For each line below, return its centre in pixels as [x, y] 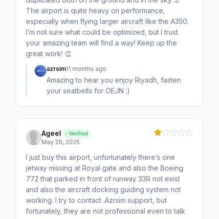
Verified [78, 133]
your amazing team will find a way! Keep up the [101, 43]
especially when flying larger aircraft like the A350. [107, 22]
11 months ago [86, 69]
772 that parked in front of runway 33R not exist [103, 179]
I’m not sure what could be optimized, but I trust [102, 32]
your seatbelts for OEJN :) [88, 91]
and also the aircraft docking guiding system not [103, 190]
